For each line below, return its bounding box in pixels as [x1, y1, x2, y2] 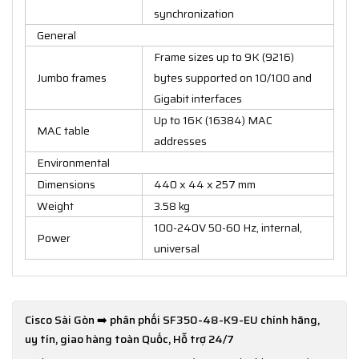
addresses [154, 131, 207, 150]
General [37, 26, 76, 44]
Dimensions [37, 175, 95, 193]
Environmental [37, 153, 110, 171]
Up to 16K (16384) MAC [154, 111, 272, 129]
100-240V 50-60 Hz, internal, [154, 218, 302, 236]
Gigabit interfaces [154, 89, 242, 107]
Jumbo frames [37, 68, 107, 87]
